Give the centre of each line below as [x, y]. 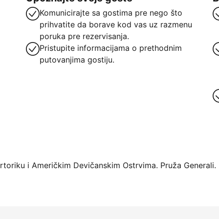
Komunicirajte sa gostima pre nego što [111, 13]
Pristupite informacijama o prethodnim [110, 48]
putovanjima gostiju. [77, 60]
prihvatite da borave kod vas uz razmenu [116, 24]
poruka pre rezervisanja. [84, 36]
